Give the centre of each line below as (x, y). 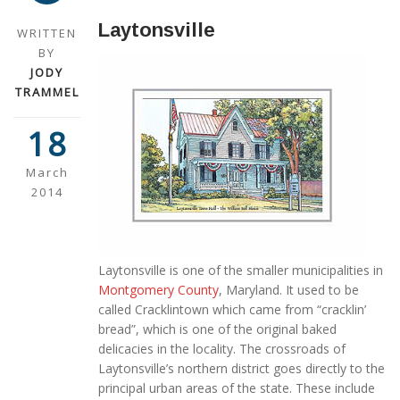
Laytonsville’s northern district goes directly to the (242, 368)
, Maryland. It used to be (289, 289)
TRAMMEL (47, 92)
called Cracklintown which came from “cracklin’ (232, 309)
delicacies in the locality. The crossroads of (222, 348)
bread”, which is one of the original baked (217, 329)
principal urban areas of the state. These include (237, 387)
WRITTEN (47, 33)
